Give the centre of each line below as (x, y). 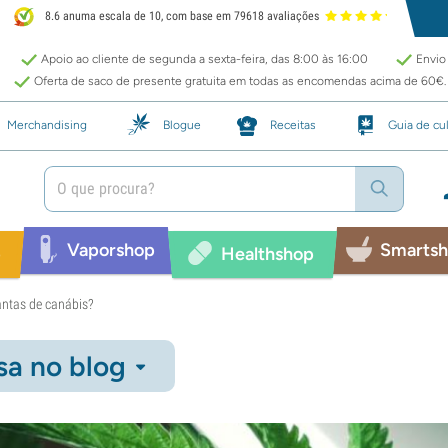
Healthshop (267, 253)
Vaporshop (110, 249)
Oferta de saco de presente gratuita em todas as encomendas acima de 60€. (240, 81)
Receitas (293, 124)
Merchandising (47, 124)
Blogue (182, 124)
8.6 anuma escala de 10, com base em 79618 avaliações (181, 16)
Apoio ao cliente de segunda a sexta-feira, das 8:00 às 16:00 (204, 59)
